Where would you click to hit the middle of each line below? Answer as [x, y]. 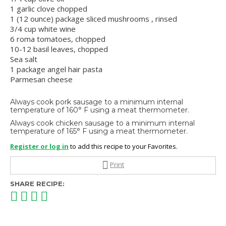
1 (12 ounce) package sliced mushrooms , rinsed [94, 19]
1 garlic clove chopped [49, 9]
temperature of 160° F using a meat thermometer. [100, 110]
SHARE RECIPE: [37, 184]
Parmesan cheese [41, 79]
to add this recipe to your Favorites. [123, 147]
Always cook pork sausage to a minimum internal [97, 102]
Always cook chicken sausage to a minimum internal [102, 123]
